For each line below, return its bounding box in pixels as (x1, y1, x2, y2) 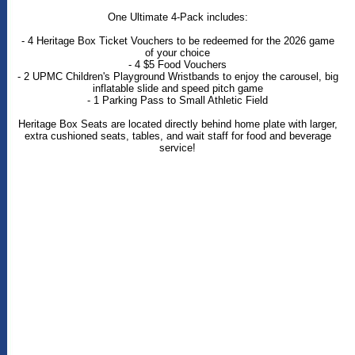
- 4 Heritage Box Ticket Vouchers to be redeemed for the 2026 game (21, 34, 334, 47)
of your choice (145, 46, 210, 59)
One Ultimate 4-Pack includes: (107, 10, 248, 23)
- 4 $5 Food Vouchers (128, 58, 227, 71)
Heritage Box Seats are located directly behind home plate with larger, (17, 117, 338, 130)
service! (159, 141, 196, 154)
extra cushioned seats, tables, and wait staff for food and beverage (24, 129, 331, 142)
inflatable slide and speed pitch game (92, 82, 263, 94)
